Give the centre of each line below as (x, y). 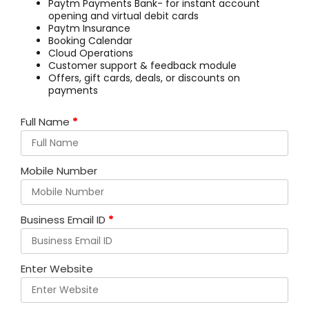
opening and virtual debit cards (123, 16)
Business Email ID (63, 219)
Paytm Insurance (89, 28)
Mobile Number (59, 170)
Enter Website (57, 268)
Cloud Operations (91, 53)
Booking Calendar (90, 40)
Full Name (45, 121)
